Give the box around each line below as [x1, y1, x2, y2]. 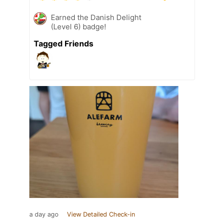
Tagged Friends [34, 39, 93, 49]
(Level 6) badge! [51, 22, 106, 32]
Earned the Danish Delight [51, 13, 141, 22]
